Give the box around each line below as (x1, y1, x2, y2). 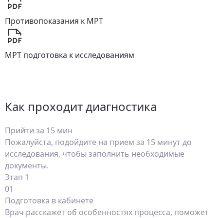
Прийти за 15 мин (5, 125, 73, 136)
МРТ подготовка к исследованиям (5, 50, 134, 60)
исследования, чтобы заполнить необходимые (5, 148, 184, 159)
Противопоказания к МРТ (5, 16, 103, 26)
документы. (5, 160, 49, 171)
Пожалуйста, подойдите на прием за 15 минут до (5, 137, 192, 147)
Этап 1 (5, 172, 29, 182)
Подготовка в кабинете (5, 195, 93, 206)
